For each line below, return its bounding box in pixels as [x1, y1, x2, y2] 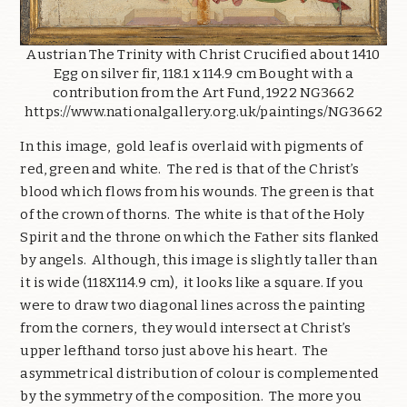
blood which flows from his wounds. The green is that [20, 184, 375, 201]
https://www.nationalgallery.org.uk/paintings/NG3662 [25, 104, 382, 121]
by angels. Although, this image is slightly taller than [20, 252, 377, 269]
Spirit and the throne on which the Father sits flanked [20, 229, 380, 246]
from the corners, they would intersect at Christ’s [20, 320, 352, 337]
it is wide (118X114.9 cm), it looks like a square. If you [20, 274, 364, 292]
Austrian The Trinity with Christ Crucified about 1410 [26, 46, 381, 64]
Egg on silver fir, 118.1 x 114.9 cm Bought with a [53, 65, 354, 83]
